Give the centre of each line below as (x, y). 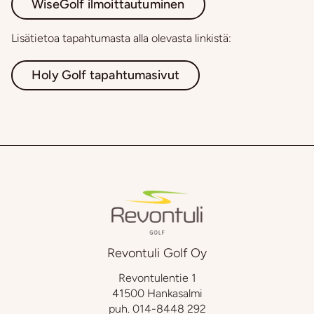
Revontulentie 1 (157, 278)
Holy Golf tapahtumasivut (106, 75)
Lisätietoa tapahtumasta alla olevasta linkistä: (121, 38)
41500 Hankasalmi (157, 293)
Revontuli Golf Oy (157, 253)
